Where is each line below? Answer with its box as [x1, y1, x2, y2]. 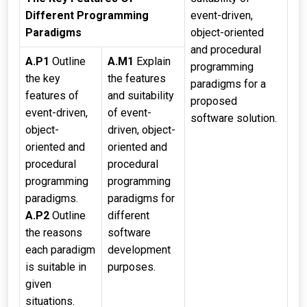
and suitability [108, 89, 174, 102]
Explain [134, 55, 171, 68]
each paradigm [25, 243, 95, 256]
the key [25, 72, 60, 85]
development [108, 243, 171, 256]
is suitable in [25, 260, 86, 273]
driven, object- [108, 123, 175, 136]
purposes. [108, 260, 156, 273]
